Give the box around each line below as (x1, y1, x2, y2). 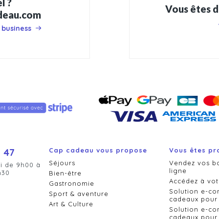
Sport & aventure (48, 190, 109, 198)
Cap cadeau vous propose (48, 146, 147, 154)
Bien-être (48, 169, 82, 177)
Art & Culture (48, 200, 93, 208)
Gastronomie (48, 179, 94, 188)
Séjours (48, 159, 75, 167)
